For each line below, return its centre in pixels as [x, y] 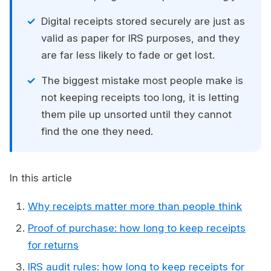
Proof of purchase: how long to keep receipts [137, 228]
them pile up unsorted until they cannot [136, 115]
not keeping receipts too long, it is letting [140, 98]
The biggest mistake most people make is [142, 81]
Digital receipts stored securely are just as [143, 21]
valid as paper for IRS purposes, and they [140, 38]
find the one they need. [97, 132]
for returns [53, 245]
